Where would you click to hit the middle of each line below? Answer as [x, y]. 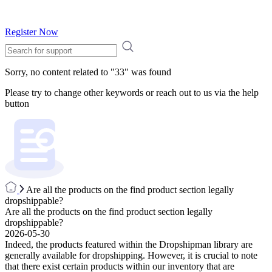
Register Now [32, 32]
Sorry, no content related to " [60, 72]
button [17, 104]
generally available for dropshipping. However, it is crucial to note [131, 255]
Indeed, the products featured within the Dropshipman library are [129, 244]
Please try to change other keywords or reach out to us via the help [132, 93]
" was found [148, 72]
